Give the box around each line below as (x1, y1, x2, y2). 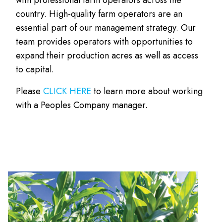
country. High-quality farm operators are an (16, 7, 182, 20)
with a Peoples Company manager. (16, 98, 148, 111)
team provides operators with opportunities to (16, 35, 193, 48)
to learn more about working (91, 84, 203, 98)
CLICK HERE (43, 84, 91, 98)
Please (16, 84, 43, 98)
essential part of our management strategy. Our (16, 21, 196, 34)
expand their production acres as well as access (16, 49, 198, 62)
